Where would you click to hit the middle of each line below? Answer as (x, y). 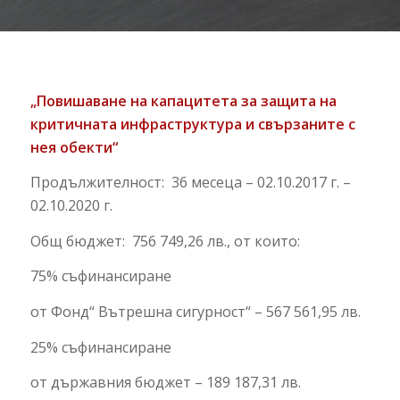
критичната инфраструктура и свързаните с (192, 124)
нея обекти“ (74, 147)
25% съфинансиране (100, 347)
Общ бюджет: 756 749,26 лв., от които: (165, 241)
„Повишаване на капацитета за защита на (183, 100)
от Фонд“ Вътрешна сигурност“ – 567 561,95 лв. (195, 311)
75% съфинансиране (100, 276)
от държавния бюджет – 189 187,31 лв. (165, 383)
